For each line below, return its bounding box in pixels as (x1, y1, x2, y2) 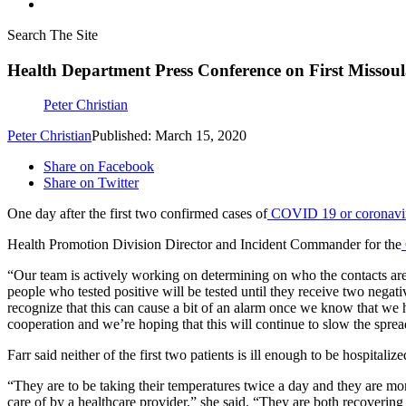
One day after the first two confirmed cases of (7, 206, 267, 222)
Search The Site (7, 27, 98, 43)
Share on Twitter (43, 175, 139, 191)
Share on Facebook (43, 159, 154, 175)
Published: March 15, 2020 (92, 128, 246, 144)
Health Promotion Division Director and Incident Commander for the (7, 237, 401, 253)
